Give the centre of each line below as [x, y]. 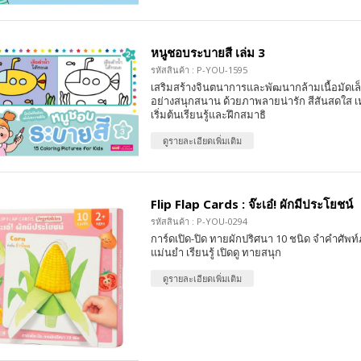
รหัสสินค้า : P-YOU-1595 [199, 70]
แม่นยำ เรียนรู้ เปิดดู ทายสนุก [216, 253]
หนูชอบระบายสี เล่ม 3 [207, 53]
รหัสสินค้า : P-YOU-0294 [199, 222]
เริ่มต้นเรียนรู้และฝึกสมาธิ [208, 115]
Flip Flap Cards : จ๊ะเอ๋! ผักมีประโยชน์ [251, 204]
